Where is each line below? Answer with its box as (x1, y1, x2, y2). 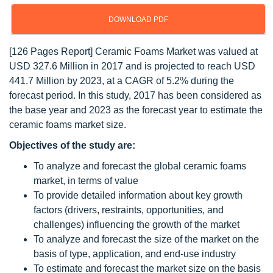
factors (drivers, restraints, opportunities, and (34, 205, 224, 215)
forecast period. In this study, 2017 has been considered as (9, 90, 261, 101)
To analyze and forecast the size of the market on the (34, 234, 259, 244)
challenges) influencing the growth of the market (34, 219, 239, 230)
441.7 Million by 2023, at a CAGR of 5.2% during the (9, 76, 234, 86)
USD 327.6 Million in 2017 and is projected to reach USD (9, 61, 255, 71)
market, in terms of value (34, 175, 138, 186)
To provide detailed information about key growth (34, 190, 243, 200)
